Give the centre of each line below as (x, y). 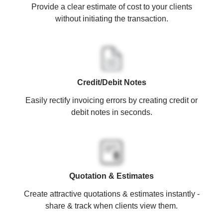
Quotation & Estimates (111, 176)
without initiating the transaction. (111, 18)
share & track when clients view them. (111, 206)
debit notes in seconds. (111, 112)
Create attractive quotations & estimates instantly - (111, 194)
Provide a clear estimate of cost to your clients (111, 6)
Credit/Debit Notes (111, 82)
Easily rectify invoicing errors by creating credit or (111, 100)
